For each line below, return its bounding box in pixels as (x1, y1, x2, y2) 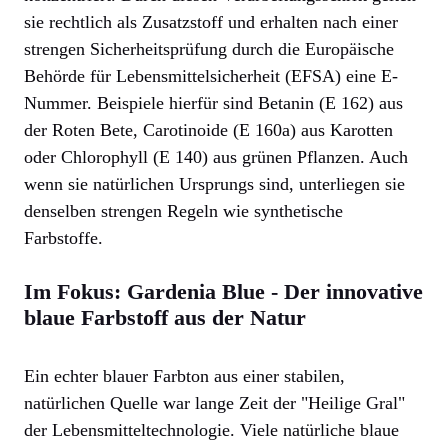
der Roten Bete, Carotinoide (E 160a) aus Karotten (24, 120, 393, 141)
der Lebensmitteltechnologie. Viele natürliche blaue (24, 420, 399, 441)
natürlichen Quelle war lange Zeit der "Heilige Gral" (24, 393, 405, 414)
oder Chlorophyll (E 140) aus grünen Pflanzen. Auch (24, 147, 408, 168)
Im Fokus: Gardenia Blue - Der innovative (24, 279, 423, 305)
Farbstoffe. (24, 228, 103, 249)
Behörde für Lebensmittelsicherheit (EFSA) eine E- (24, 66, 398, 87)
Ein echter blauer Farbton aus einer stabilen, (24, 366, 345, 387)
